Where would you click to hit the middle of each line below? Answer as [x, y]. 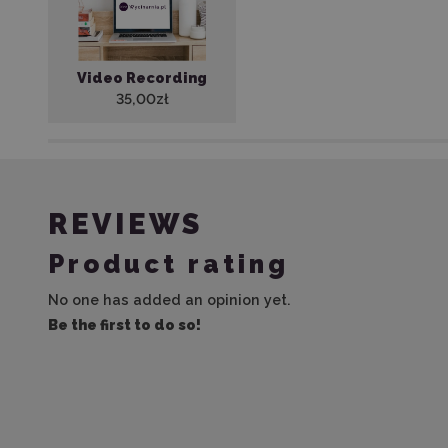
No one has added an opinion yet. [169, 299]
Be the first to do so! [124, 324]
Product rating [168, 264]
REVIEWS [125, 224]
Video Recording [142, 77]
